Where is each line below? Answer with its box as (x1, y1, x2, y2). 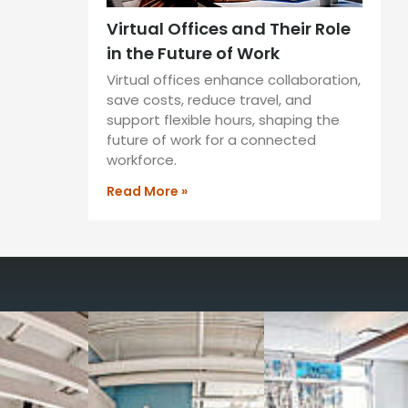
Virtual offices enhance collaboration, (107, 69, 361, 89)
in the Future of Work (107, 41, 280, 65)
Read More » (107, 181, 188, 200)
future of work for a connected (107, 129, 316, 149)
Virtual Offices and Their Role (107, 16, 351, 40)
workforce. (107, 149, 177, 169)
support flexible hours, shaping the (107, 109, 340, 129)
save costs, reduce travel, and (107, 89, 311, 109)
